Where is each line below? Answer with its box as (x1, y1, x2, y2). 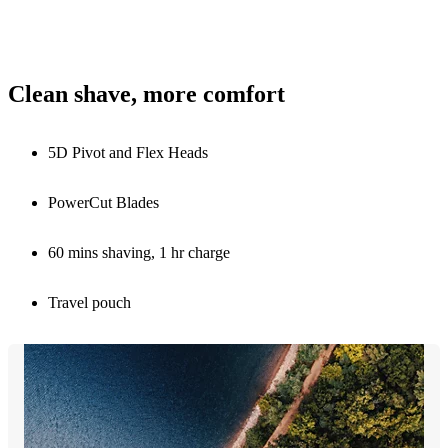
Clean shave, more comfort (8, 81, 285, 108)
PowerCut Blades (48, 193, 159, 211)
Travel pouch (48, 293, 131, 311)
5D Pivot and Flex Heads (48, 143, 208, 161)
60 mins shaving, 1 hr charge (48, 243, 230, 261)
